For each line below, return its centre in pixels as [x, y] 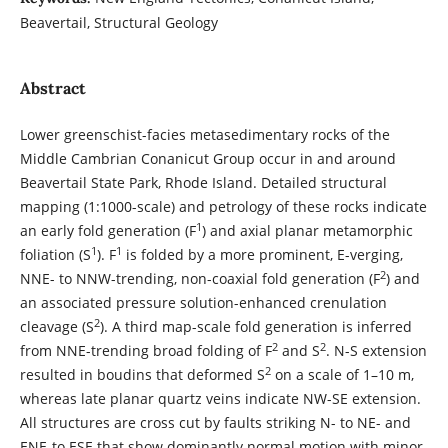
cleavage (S [56, 326]
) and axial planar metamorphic [307, 230]
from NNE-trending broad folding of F [145, 350]
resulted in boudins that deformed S [142, 374]
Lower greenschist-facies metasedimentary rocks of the [204, 134]
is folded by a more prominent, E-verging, [262, 254]
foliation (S [55, 254]
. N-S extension [376, 350]
